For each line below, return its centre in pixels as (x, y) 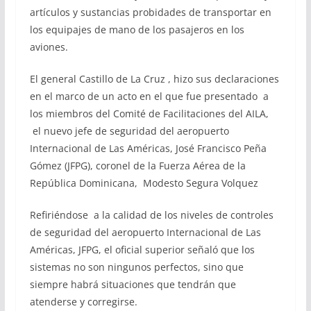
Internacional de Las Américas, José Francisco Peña (148, 148)
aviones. (49, 47)
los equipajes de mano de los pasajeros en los (137, 30)
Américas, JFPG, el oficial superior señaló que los (142, 250)
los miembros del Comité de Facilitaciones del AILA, (149, 114)
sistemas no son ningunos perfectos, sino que (136, 267)
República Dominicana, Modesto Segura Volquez (144, 183)
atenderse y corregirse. (83, 302)
